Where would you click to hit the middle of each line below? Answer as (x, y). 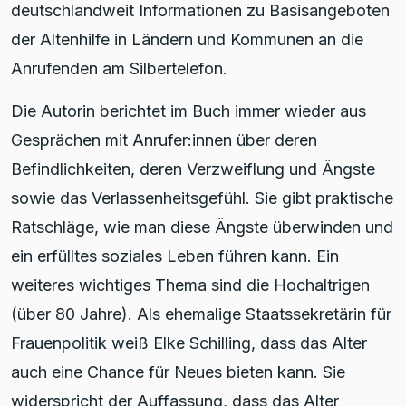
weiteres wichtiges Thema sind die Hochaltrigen (190, 285)
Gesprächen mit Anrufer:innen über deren (164, 140)
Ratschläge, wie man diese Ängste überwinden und (202, 227)
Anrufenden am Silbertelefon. (119, 68)
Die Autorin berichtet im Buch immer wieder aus (188, 111)
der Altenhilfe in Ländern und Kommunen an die (187, 39)
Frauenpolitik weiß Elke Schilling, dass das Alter (189, 343)
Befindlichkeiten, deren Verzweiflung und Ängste (193, 169)
